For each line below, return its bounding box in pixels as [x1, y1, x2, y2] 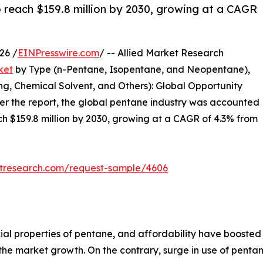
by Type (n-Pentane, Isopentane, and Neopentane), [13, 63, 250, 76]
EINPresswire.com [18, 47, 99, 59]
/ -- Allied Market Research [99, 47, 224, 59]
